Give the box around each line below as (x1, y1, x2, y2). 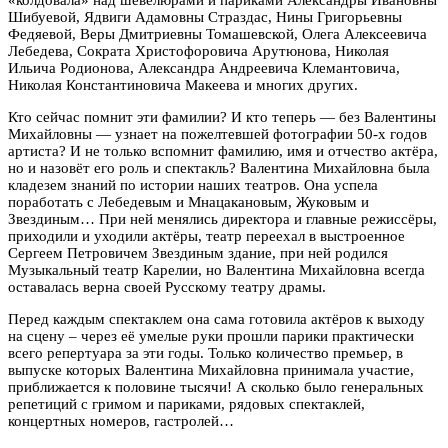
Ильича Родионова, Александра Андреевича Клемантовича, (8, 59, 400, 76)
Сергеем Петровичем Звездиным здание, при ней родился (8, 244, 388, 261)
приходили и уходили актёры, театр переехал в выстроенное (8, 227, 405, 244)
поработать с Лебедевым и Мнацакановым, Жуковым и (8, 193, 369, 210)
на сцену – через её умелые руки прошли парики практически (8, 327, 414, 344)
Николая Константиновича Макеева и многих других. (8, 76, 358, 93)
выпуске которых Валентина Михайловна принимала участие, (8, 361, 414, 378)
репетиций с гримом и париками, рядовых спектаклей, (8, 395, 365, 412)
